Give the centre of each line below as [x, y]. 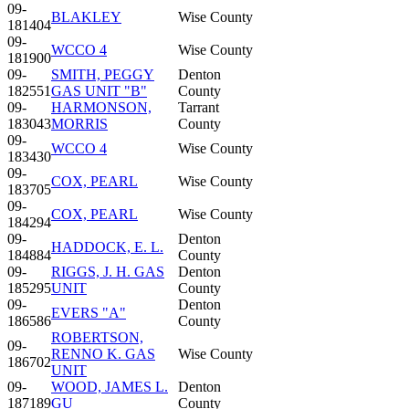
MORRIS [79, 123]
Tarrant [199, 107]
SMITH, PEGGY [103, 74]
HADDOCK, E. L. [107, 246]
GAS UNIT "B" [99, 90]
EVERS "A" [89, 312]
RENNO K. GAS [103, 353]
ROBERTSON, [97, 337]
